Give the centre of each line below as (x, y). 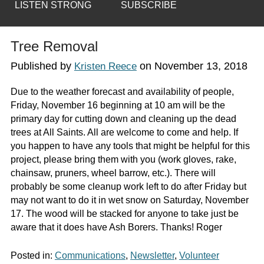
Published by (42, 66)
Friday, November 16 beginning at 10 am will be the (118, 105)
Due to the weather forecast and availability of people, (122, 92)
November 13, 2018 (201, 66)
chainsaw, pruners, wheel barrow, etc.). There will (113, 173)
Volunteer (199, 256)
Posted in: (32, 256)
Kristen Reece (105, 67)
